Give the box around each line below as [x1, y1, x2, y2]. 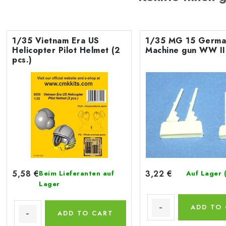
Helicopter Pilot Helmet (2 [12, 44, 120, 56]
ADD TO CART [58, 208, 114, 218]
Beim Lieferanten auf [39, 168, 114, 178]
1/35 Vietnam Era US [12, 35, 99, 46]
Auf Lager [186, 168, 224, 178]
